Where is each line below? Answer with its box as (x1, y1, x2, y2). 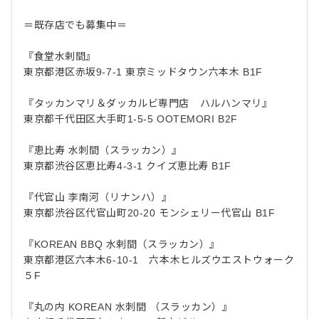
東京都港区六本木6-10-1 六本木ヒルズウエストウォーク (23, 253, 295, 266)
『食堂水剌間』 (23, 50, 107, 62)
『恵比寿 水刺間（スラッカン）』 (23, 144, 182, 156)
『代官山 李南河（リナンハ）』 (23, 191, 172, 203)
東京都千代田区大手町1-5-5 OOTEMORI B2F (23, 113, 238, 125)
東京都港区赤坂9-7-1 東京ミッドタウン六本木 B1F (23, 66, 263, 78)
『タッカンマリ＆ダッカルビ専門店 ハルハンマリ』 (23, 97, 273, 109)
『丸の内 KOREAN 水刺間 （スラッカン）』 (23, 300, 233, 313)
